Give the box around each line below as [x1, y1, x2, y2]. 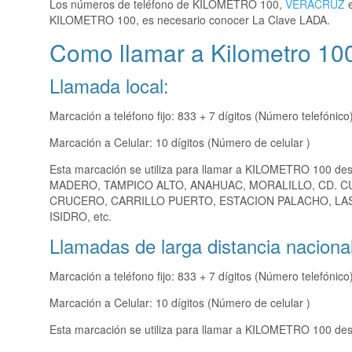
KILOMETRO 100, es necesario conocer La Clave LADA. [49, 12, 330, 28]
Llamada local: [49, 71, 169, 100]
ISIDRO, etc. [49, 208, 112, 225]
